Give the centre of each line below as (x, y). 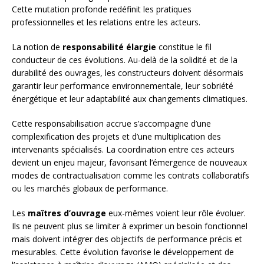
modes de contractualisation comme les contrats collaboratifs (131, 176)
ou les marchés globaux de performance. (90, 189)
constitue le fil (184, 47)
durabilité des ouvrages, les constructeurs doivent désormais (128, 73)
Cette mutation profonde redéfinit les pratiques (102, 9)
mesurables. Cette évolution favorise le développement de (123, 252)
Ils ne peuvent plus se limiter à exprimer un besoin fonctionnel (130, 226)
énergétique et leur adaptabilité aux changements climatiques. (130, 99)
